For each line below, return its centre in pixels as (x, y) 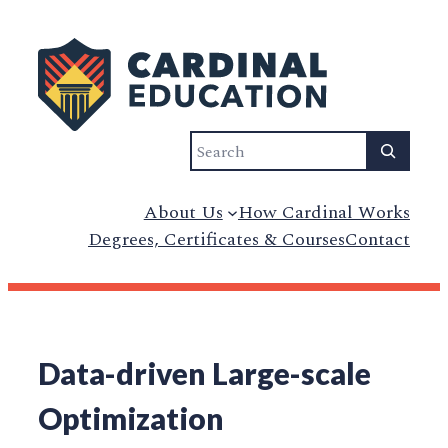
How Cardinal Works (324, 212)
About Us (183, 212)
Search (218, 143)
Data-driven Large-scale (204, 373)
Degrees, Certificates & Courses (216, 239)
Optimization (131, 418)
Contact (377, 239)
